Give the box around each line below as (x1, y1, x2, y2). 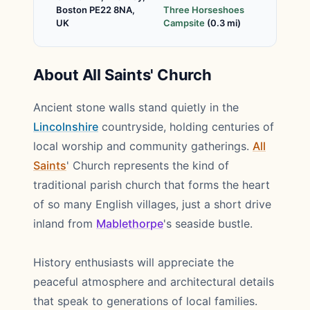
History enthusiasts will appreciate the (33, 255, 234, 269)
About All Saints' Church (33, 66, 212, 84)
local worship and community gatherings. (33, 139, 253, 153)
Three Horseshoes (163, 4, 244, 15)
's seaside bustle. (163, 217, 253, 230)
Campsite (163, 17, 205, 28)
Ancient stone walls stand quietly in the (33, 100, 239, 114)
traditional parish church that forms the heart (33, 178, 270, 192)
